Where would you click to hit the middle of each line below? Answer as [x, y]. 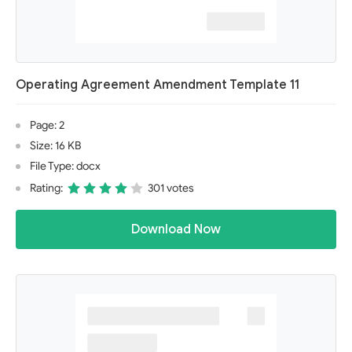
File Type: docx [65, 166]
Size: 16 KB [55, 146]
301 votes [171, 188]
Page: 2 [47, 125]
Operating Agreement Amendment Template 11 [158, 85]
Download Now [176, 229]
